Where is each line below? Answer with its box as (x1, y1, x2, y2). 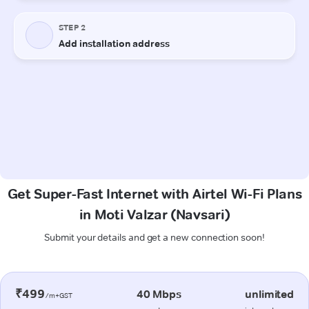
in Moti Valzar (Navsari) (79, 206, 230, 223)
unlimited (245, 287, 294, 301)
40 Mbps (136, 287, 181, 301)
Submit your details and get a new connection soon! (44, 230, 265, 243)
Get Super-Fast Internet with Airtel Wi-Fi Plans (7, 185, 302, 202)
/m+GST (44, 290, 73, 300)
